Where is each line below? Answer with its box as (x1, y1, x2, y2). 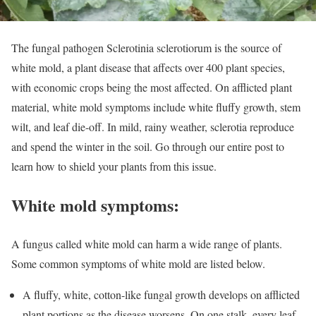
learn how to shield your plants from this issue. (11, 158, 217, 174)
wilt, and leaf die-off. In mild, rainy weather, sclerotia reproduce (11, 119, 294, 134)
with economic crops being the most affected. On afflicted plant (11, 79, 292, 95)
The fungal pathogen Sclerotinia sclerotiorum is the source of (11, 39, 281, 55)
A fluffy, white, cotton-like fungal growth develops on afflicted (23, 286, 300, 302)
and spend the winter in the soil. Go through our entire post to (11, 138, 284, 154)
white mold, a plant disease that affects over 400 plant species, (11, 59, 285, 75)
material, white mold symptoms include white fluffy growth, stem (11, 99, 300, 114)
